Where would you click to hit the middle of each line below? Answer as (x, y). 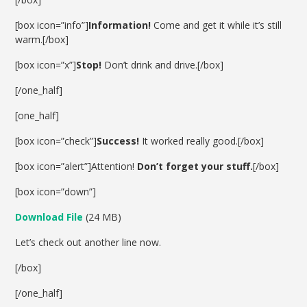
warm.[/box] (42, 40)
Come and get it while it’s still (217, 25)
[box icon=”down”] (56, 192)
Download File (49, 217)
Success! (120, 141)
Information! (120, 25)
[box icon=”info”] (52, 25)
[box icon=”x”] (46, 65)
